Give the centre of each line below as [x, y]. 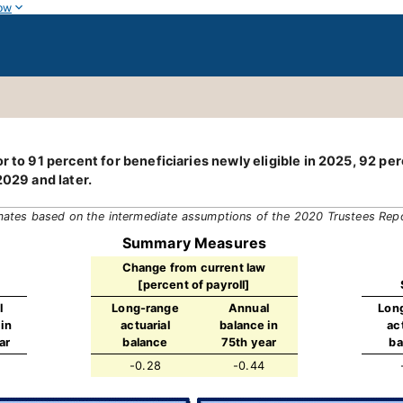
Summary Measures [194, 243]
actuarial [145, 325]
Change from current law [194, 268]
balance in [249, 325]
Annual [249, 308]
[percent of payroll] [194, 285]
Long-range [145, 308]
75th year [249, 342]
